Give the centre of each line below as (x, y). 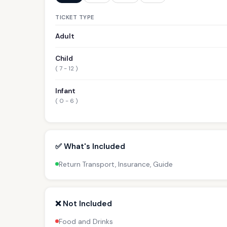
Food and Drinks (86, 221)
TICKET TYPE (75, 17)
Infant (65, 91)
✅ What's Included (90, 146)
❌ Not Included (84, 203)
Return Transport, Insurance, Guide (116, 164)
